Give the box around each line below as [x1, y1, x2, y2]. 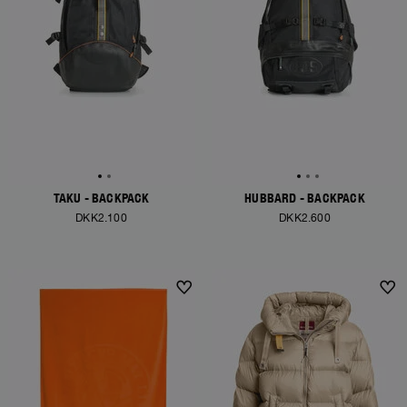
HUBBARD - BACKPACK [244, 191, 365, 205]
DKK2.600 [279, 212, 331, 224]
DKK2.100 [75, 212, 127, 224]
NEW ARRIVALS [217, 288, 298, 301]
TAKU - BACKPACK [53, 191, 150, 205]
